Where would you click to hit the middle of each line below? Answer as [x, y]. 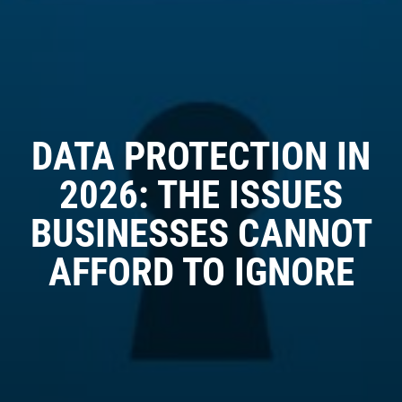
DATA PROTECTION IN [201, 157]
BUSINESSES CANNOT [201, 234]
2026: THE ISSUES [201, 196]
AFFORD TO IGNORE [201, 273]
